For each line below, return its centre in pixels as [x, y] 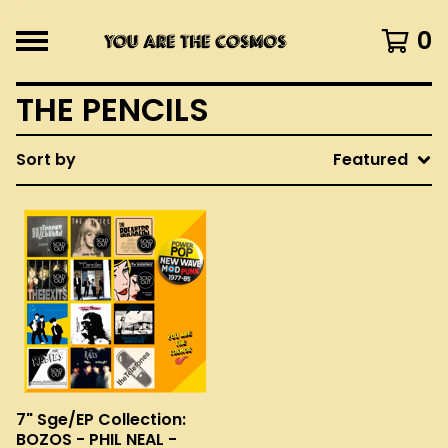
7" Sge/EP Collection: [101, 419]
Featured [370, 159]
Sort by [46, 159]
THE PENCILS [112, 109]
